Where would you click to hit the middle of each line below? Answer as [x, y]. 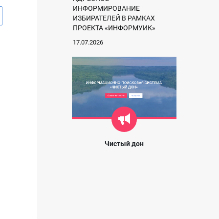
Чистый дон [124, 143]
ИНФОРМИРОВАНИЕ [106, 8]
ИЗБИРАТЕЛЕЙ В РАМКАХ [114, 18]
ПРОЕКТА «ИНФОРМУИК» [114, 28]
